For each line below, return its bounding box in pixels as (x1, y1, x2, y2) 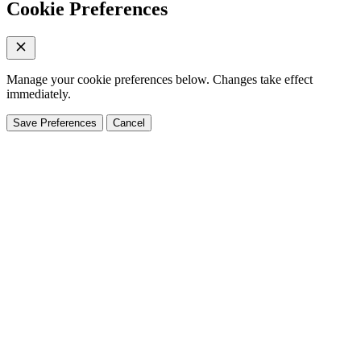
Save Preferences (13, 116, 97, 129)
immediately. (6, 86, 71, 101)
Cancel (113, 116, 145, 129)
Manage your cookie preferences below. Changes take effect (6, 72, 313, 86)
